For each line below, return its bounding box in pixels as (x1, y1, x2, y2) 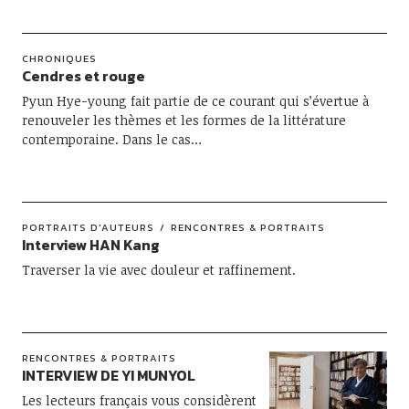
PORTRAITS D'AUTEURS (21, 220, 154, 235)
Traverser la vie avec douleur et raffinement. (21, 261, 296, 278)
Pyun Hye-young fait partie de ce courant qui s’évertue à (21, 92, 369, 110)
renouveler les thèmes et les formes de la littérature (21, 111, 346, 129)
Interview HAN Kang (21, 234, 160, 256)
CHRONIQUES (21, 51, 97, 66)
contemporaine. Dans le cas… (21, 131, 202, 148)
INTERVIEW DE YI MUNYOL (21, 364, 195, 386)
